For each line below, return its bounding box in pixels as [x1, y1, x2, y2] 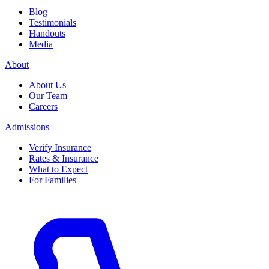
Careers [29, 101, 58, 112]
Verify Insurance [29, 142, 91, 153]
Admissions [5, 122, 49, 132]
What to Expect [29, 164, 88, 174]
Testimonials [29, 17, 76, 28]
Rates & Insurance [29, 153, 98, 163]
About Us [29, 80, 66, 90]
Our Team [29, 91, 67, 101]
